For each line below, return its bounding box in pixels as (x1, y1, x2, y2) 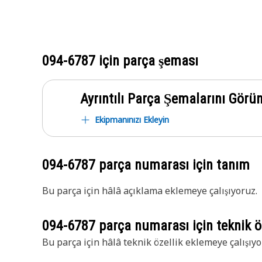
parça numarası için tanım (95, 157, 250, 173)
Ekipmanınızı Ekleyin (95, 114, 169, 125)
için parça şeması (95, 53, 198, 69)
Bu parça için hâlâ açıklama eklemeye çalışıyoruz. (42, 184, 257, 197)
